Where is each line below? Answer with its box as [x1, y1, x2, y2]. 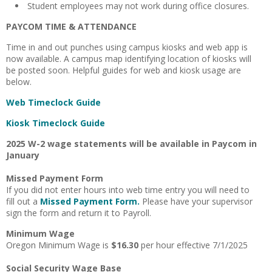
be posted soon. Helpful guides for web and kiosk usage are [6, 64, 241, 76]
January [6, 149, 39, 161]
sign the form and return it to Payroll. [6, 207, 154, 219]
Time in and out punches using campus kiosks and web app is [6, 41, 248, 53]
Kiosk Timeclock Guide [6, 117, 105, 129]
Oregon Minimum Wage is [6, 239, 111, 251]
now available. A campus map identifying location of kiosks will [6, 53, 251, 64]
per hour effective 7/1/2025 [138, 239, 248, 251]
